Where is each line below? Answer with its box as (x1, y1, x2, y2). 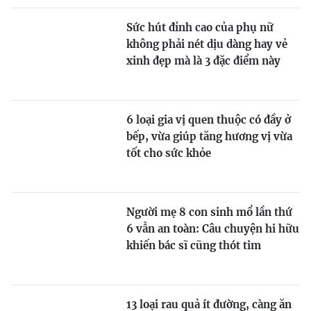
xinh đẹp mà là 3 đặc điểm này (126, 53, 280, 67)
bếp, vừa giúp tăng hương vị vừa (126, 129, 292, 143)
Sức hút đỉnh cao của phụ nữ (126, 20, 274, 34)
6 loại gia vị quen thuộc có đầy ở (126, 112, 291, 126)
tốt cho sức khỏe (126, 146, 211, 160)
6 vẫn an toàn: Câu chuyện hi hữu (126, 221, 299, 235)
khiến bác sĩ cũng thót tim (126, 238, 261, 252)
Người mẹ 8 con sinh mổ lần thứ (126, 205, 292, 219)
